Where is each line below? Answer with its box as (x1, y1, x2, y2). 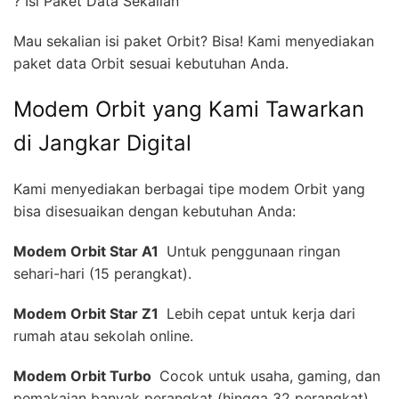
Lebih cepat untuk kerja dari (162, 304, 355, 322)
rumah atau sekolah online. (13, 326, 193, 345)
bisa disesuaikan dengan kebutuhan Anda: (13, 201, 296, 220)
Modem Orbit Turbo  (13, 366, 155, 385)
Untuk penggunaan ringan (162, 241, 340, 260)
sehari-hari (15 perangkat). (13, 264, 191, 282)
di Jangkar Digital (13, 129, 204, 156)
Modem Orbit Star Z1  (13, 304, 162, 322)
